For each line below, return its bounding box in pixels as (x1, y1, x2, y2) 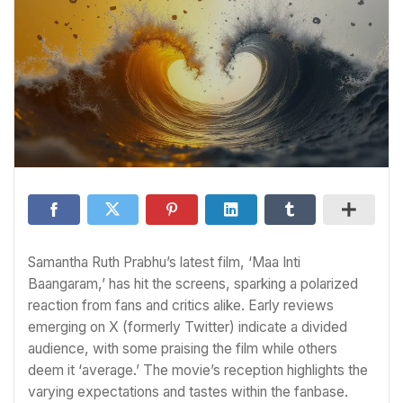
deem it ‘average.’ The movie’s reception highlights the (28, 361, 368, 379)
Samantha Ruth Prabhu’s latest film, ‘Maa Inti (28, 253, 300, 271)
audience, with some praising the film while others (28, 339, 337, 357)
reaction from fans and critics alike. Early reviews (28, 296, 334, 314)
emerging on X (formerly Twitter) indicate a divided (28, 318, 347, 336)
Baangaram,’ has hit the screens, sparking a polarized (28, 274, 358, 292)
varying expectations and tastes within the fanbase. (28, 382, 348, 400)
